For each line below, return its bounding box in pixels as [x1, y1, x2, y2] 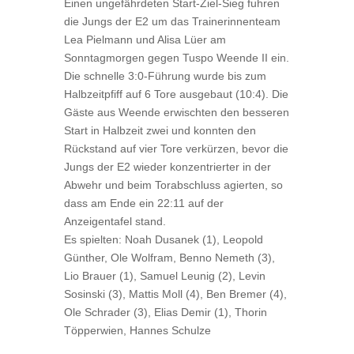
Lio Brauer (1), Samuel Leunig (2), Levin [63, 269, 265, 282]
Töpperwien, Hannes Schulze [63, 324, 211, 337]
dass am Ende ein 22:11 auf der [63, 197, 224, 209]
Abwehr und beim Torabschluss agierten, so [63, 179, 283, 191]
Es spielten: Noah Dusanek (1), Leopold [63, 233, 263, 246]
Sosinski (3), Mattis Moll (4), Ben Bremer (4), [63, 288, 287, 300]
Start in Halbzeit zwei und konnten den [63, 124, 256, 137]
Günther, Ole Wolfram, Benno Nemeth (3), [63, 251, 275, 264]
